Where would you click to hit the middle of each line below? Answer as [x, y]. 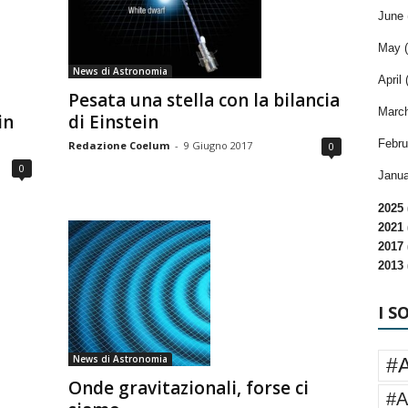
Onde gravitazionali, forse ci [188, 388]
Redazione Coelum [118, 145]
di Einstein [113, 122]
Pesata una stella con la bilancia [204, 100]
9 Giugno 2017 [218, 145]
